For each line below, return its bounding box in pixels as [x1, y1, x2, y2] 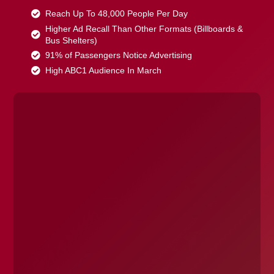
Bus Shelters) [45, 35, 98, 46]
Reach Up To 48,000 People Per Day [45, 9, 188, 19]
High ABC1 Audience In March [45, 65, 162, 76]
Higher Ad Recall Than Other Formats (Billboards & [45, 24, 243, 34]
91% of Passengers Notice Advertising [45, 50, 193, 61]
